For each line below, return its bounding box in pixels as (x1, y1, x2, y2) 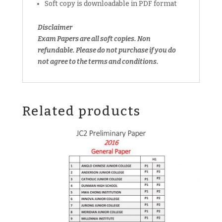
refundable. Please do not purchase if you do (37, 46, 176, 55)
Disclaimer (37, 23, 72, 32)
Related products (22, 104, 141, 119)
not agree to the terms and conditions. (37, 57, 159, 66)
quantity (21, 25, 50, 34)
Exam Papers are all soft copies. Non (37, 35, 151, 44)
